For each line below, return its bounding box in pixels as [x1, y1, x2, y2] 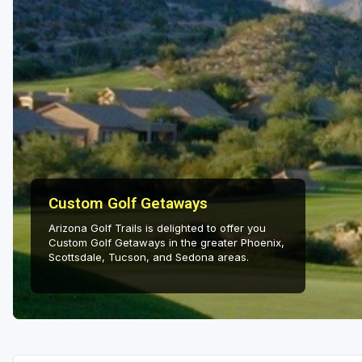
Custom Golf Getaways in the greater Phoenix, [48, 236, 284, 250]
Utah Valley [37, 43, 98, 57]
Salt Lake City [37, 12, 107, 27]
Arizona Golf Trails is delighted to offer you [48, 221, 266, 235]
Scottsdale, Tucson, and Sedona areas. [48, 250, 249, 264]
